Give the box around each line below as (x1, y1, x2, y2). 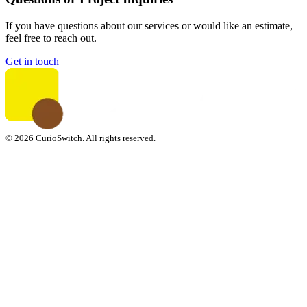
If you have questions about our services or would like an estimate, (5, 19, 293, 32)
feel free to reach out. (5, 32, 97, 44)
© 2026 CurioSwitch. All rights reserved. (5, 132, 156, 143)
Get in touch (5, 55, 59, 67)
